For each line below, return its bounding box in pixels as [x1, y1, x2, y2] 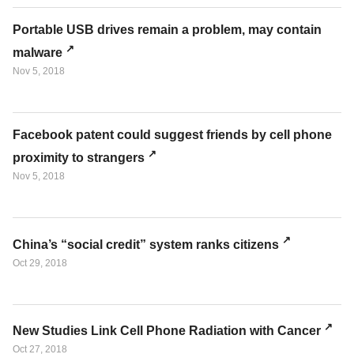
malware [13, 46, 62, 60]
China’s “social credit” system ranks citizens [13, 237, 279, 251]
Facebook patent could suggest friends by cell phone [13, 128, 332, 142]
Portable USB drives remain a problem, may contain [13, 22, 322, 36]
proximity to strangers [13, 151, 145, 165]
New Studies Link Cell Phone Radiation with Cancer [13, 324, 321, 337]
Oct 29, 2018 [13, 257, 67, 269]
